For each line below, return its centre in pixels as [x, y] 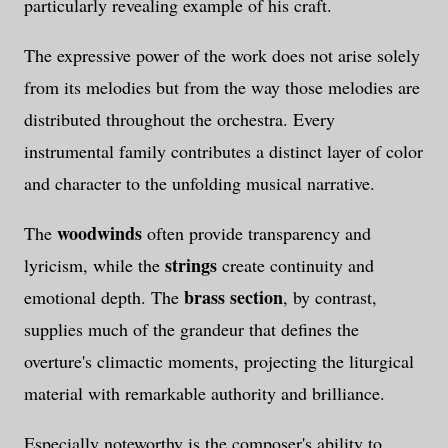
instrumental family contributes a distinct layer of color [223, 151]
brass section [233, 297]
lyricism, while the [94, 265]
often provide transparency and [256, 233]
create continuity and [295, 265]
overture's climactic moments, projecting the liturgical [219, 361]
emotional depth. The [104, 297]
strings [191, 265]
